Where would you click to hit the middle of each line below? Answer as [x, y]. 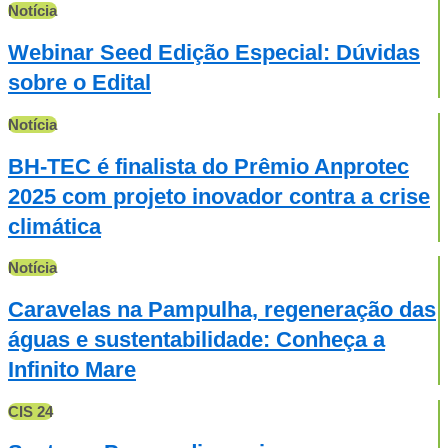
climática [54, 226]
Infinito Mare [72, 370]
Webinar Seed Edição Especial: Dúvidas [214, 53]
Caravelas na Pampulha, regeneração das [222, 310]
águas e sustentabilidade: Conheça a [196, 340]
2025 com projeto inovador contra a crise [219, 196]
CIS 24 [30, 411]
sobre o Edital [79, 83]
